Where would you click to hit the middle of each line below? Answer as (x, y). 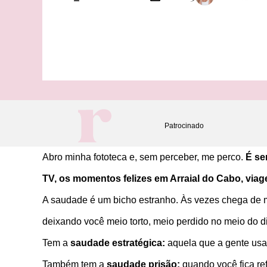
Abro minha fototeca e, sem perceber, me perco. (144, 157)
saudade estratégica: (118, 243)
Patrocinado (184, 125)
